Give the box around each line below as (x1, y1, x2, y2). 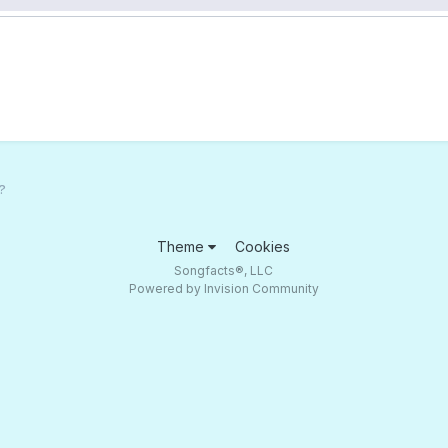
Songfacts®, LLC (174, 262, 274, 278)
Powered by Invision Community (128, 280, 319, 296)
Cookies (235, 237, 291, 255)
